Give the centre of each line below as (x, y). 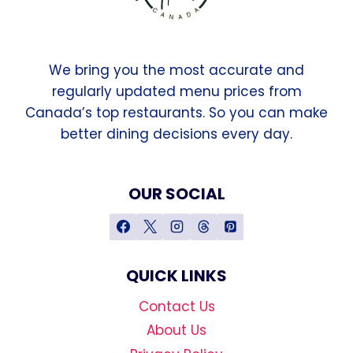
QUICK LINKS (176, 275)
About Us (176, 331)
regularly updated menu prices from (176, 91)
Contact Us (176, 307)
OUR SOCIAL (176, 193)
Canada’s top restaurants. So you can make (176, 112)
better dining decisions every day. (176, 134)
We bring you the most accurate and (176, 70)
